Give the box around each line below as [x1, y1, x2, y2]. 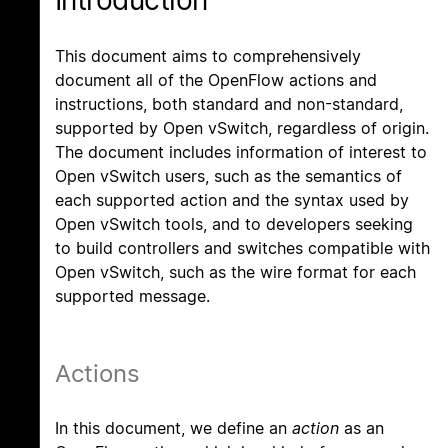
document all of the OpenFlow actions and [55, 70, 377, 91]
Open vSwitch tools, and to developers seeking [55, 214, 413, 235]
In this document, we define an [55, 418, 292, 439]
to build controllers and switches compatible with [55, 238, 430, 259]
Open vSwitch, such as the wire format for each [55, 262, 416, 283]
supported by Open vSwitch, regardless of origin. [55, 118, 429, 139]
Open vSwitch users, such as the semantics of [55, 166, 402, 187]
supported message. [55, 286, 210, 307]
